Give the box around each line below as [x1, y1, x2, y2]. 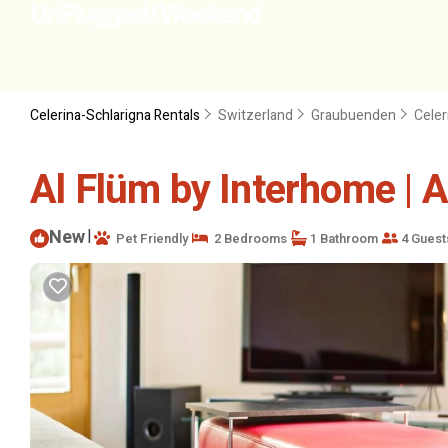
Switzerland [218, 105, 293, 126]
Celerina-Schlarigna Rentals [30, 105, 203, 126]
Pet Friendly [110, 228, 188, 248]
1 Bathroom [307, 228, 378, 248]
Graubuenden [311, 105, 396, 126]
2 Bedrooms [208, 228, 287, 248]
